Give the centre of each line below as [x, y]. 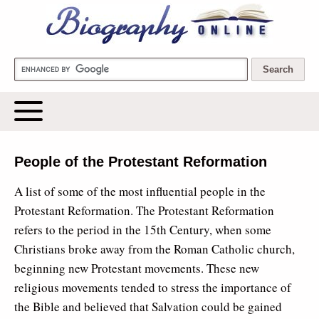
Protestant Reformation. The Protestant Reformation [144, 210]
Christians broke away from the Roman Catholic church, [155, 249]
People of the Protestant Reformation [141, 162]
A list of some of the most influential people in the [140, 191]
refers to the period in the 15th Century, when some [143, 230]
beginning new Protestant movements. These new [137, 268]
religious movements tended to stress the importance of [153, 287]
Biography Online [86, 22]
